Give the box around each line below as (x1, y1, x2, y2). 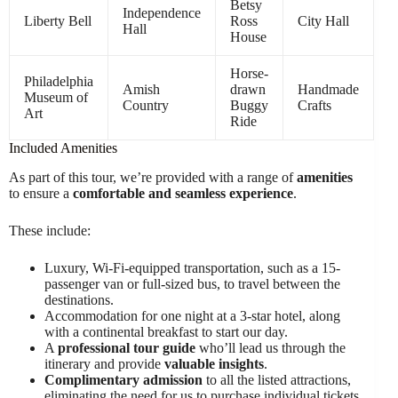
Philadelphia (24, 73, 93, 89)
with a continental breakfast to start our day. (44, 323, 288, 339)
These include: (9, 222, 91, 238)
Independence (123, 4, 201, 20)
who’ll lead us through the (195, 339, 346, 355)
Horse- (230, 65, 268, 81)
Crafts (298, 97, 331, 113)
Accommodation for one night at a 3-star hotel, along (44, 307, 340, 323)
